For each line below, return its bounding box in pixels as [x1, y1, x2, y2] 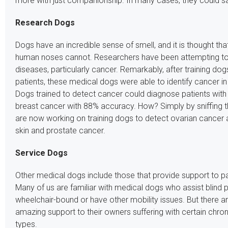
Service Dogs [15, 148, 68, 158]
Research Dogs [15, 18, 75, 28]
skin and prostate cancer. [15, 126, 105, 136]
